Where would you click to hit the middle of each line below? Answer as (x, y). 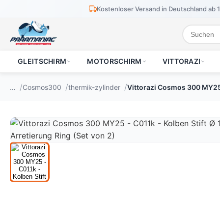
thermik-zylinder (94, 87)
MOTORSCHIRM (114, 61)
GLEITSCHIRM (42, 61)
